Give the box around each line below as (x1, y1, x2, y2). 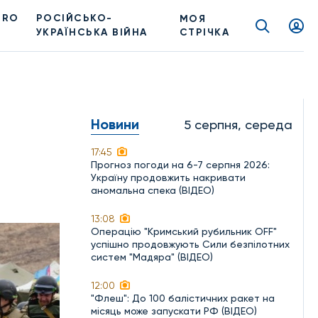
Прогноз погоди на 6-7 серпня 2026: (91, 159, 270, 170)
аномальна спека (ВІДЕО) (91, 185, 214, 196)
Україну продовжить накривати (91, 172, 246, 183)
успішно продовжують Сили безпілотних (91, 238, 290, 250)
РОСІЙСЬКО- (35, 12, 113, 24)
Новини (91, 116, 139, 133)
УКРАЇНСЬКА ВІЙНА (35, 26, 148, 38)
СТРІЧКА (179, 26, 230, 38)
